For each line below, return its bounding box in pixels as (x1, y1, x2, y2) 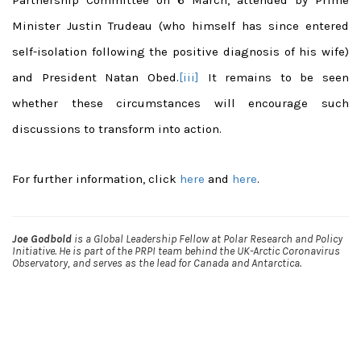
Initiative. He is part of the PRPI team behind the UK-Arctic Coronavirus (12, 243, 340, 258)
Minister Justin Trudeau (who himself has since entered (12, 18, 349, 33)
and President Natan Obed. (12, 69, 179, 85)
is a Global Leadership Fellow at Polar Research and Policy (72, 231, 342, 246)
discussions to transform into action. (12, 121, 222, 136)
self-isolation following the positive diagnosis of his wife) (12, 44, 349, 59)
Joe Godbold (12, 231, 72, 246)
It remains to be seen (207, 69, 349, 85)
